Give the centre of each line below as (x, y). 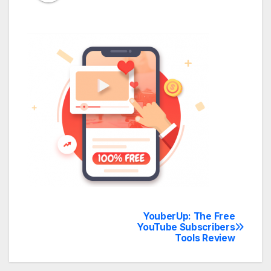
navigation (76, 247)
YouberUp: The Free (189, 216)
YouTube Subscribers (186, 227)
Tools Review (205, 238)
